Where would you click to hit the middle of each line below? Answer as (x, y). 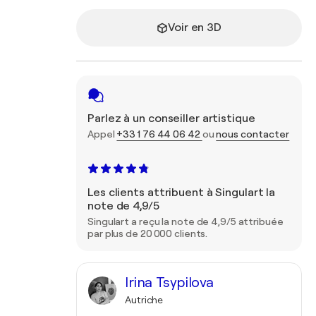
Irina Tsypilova (169, 282)
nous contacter (253, 134)
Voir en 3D (195, 28)
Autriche (144, 300)
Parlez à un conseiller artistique (171, 119)
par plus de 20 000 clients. (148, 233)
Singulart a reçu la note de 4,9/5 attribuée (186, 221)
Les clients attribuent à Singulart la (182, 193)
